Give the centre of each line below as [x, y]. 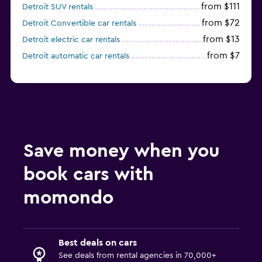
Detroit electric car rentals [71, 40]
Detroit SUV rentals [58, 7]
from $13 [221, 39]
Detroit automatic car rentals [76, 56]
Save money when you [122, 151]
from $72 [221, 23]
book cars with [89, 175]
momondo [68, 198]
